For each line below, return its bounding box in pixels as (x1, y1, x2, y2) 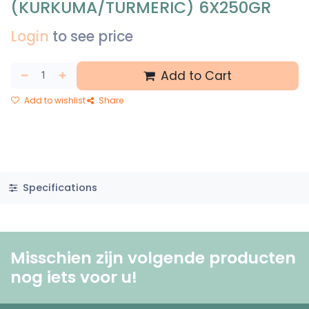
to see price (52, 26, 133, 46)
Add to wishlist (22, 94, 86, 106)
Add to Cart (157, 67, 232, 84)
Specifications (19, 180, 97, 195)
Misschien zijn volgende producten (10, 246, 296, 269)
